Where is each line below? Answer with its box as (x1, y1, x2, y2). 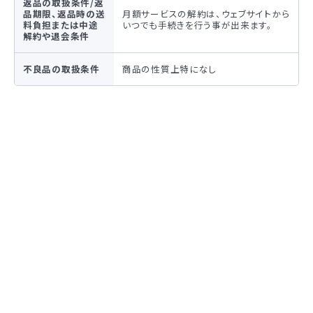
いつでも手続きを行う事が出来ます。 (122, 18, 272, 31)
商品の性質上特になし (122, 62, 217, 75)
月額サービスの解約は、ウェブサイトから (122, 7, 290, 20)
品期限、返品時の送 (23, 7, 105, 20)
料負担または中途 (23, 18, 99, 31)
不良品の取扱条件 (23, 62, 100, 75)
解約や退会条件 (23, 29, 89, 43)
